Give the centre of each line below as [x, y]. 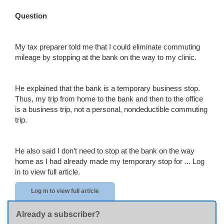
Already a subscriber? [58, 214]
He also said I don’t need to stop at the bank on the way [105, 151]
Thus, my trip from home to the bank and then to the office [109, 99]
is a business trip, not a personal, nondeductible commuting [111, 109]
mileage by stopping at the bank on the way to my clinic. [106, 57]
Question [31, 16]
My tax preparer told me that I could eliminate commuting [107, 47]
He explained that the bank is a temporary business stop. [107, 88]
